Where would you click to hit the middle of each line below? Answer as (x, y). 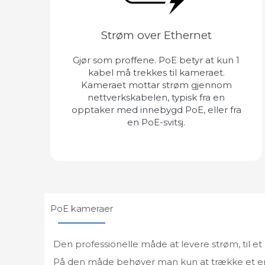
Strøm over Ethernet (156, 35)
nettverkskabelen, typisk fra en (156, 97)
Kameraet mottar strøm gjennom (156, 85)
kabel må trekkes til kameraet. (156, 72)
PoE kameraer (82, 208)
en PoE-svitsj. (156, 122)
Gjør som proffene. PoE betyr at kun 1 (156, 60)
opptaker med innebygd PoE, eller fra (156, 109)
